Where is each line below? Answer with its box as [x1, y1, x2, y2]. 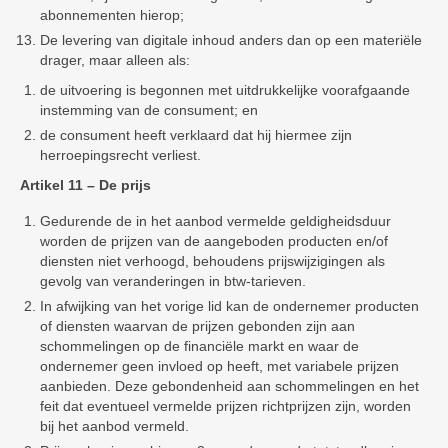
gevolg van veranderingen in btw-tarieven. [40, 273, 306, 289]
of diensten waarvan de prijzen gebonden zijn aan [40, 318, 355, 334]
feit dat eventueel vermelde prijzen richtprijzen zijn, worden [40, 398, 411, 414]
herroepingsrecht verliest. [40, 147, 201, 163]
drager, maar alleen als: [40, 52, 190, 68]
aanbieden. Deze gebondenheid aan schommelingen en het [40, 378, 419, 394]
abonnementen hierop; [40, 7, 184, 23]
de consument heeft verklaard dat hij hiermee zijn [40, 127, 352, 143]
